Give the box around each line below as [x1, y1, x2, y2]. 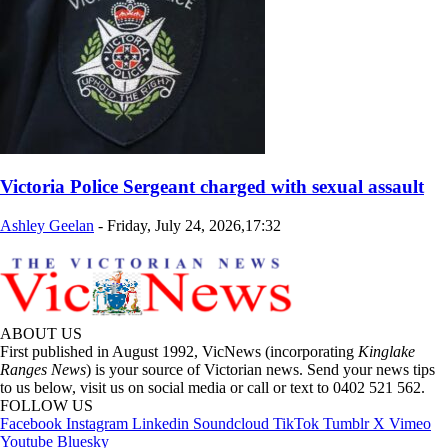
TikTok [273, 415, 319, 433]
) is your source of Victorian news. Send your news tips [86, 361, 435, 379]
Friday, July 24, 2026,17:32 [107, 217, 281, 235]
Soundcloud [193, 415, 269, 433]
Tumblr [323, 415, 369, 433]
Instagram [66, 415, 128, 433]
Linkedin [132, 415, 189, 433]
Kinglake [358, 343, 415, 361]
